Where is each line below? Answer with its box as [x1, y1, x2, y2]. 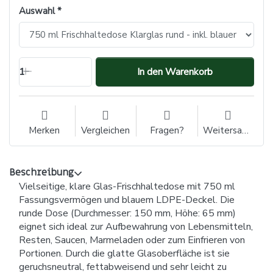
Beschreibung [9, 165, 74, 179]
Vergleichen [81, 124, 130, 136]
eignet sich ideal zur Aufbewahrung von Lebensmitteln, [19, 219, 253, 233]
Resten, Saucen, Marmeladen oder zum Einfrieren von [19, 233, 245, 247]
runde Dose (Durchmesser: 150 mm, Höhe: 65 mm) [19, 206, 236, 220]
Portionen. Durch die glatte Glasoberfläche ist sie [19, 246, 230, 260]
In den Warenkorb [137, 65, 213, 79]
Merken [29, 124, 60, 136]
